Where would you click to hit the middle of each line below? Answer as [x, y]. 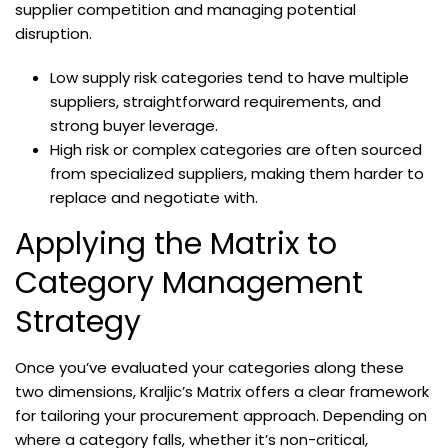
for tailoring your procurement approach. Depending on [221, 416]
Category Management [189, 283]
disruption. [53, 34]
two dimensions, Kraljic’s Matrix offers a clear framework [222, 392]
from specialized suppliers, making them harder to [237, 174]
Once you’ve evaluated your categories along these [209, 368]
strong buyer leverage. [134, 126]
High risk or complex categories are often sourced [236, 150]
